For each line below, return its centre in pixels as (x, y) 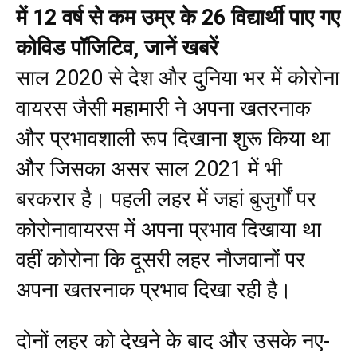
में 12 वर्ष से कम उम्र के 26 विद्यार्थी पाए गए (178, 17)
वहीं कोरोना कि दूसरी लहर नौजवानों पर (161, 259)
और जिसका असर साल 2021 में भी (149, 169)
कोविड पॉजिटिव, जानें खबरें (117, 47)
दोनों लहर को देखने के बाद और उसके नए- (173, 341)
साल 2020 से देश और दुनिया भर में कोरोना (178, 78)
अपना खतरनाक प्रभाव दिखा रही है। (154, 290)
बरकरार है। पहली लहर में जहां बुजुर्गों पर (166, 199)
